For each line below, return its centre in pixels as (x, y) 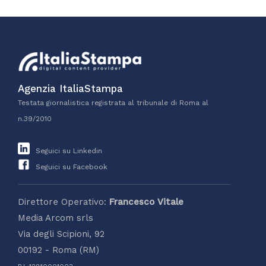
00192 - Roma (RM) (58, 250)
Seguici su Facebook (70, 167)
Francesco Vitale (146, 202)
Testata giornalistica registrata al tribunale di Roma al (113, 102)
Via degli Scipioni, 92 (61, 234)
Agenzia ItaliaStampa (70, 88)
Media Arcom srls (56, 218)
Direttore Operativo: (64, 202)
